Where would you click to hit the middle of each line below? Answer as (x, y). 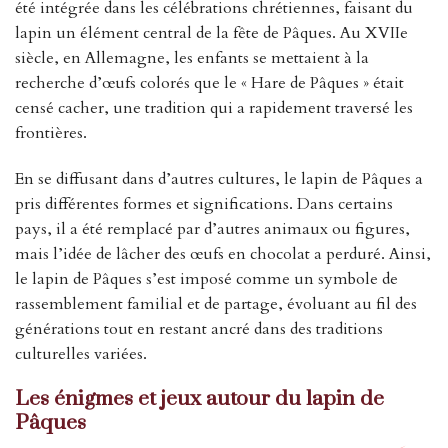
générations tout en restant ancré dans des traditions (199, 328)
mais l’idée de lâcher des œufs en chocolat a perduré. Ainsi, (223, 253)
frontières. (51, 132)
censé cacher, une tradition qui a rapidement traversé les (214, 107)
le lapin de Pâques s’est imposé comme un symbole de (206, 278)
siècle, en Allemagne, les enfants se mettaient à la (192, 57)
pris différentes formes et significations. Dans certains (204, 203)
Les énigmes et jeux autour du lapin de (199, 399)
